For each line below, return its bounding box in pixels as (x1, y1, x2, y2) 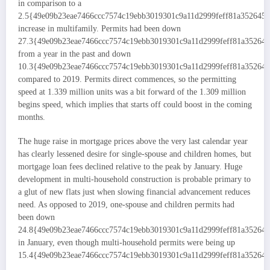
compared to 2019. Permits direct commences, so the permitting (18, 74, 236, 84)
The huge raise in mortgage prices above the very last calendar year (18, 137, 248, 146)
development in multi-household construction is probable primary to (18, 175, 251, 184)
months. (18, 112, 45, 122)
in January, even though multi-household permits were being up (18, 238, 235, 248)
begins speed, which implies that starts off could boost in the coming (18, 99, 252, 109)
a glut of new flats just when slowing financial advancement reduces (18, 187, 250, 197)
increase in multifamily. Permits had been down (18, 24, 181, 33)
